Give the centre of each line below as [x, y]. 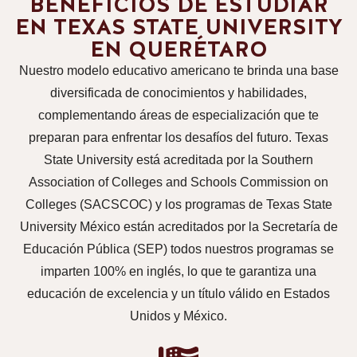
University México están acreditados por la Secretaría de [178, 226]
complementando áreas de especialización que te [178, 115]
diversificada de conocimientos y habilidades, [178, 92]
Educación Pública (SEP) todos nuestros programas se [178, 249]
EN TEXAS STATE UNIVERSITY [178, 26]
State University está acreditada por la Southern [178, 159]
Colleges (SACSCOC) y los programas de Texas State [178, 204]
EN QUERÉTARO [178, 48]
